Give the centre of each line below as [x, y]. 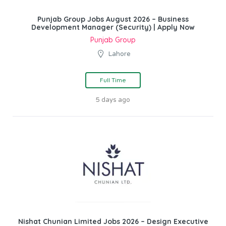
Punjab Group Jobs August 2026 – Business [113, 19]
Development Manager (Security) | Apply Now [113, 27]
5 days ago [113, 100]
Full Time [113, 80]
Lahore [119, 54]
